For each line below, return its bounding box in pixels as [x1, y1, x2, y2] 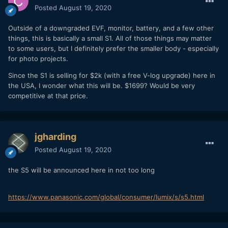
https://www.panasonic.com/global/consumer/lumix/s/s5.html [8, 192, 204, 201]
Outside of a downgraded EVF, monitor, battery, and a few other [8, 23, 214, 32]
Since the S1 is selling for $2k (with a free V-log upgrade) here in [8, 71, 215, 79]
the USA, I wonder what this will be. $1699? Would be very [8, 81, 195, 90]
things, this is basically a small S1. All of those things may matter [8, 34, 212, 42]
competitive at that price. [8, 91, 88, 100]
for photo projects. [8, 54, 70, 63]
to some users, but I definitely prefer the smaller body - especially [8, 44, 219, 52]
